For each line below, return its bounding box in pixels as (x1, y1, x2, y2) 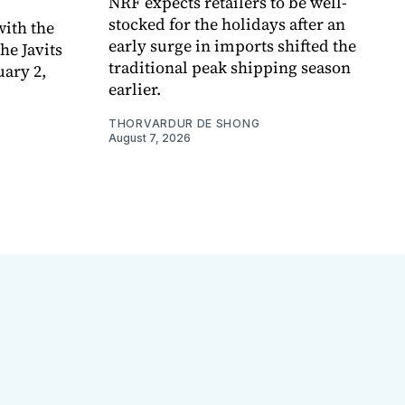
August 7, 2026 (108, 130, 191, 145)
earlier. (108, 77, 161, 100)
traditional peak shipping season (108, 55, 351, 79)
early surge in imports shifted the (108, 33, 356, 57)
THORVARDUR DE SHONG (108, 116, 260, 130)
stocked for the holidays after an (108, 12, 345, 35)
